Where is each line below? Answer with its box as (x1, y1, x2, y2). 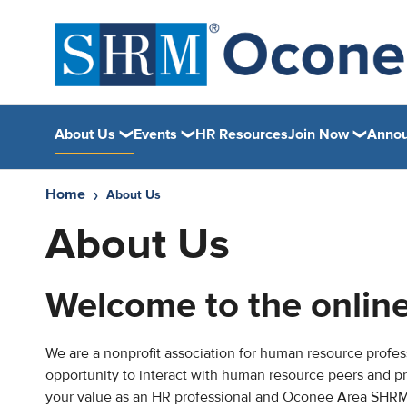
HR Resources (195, 124, 288, 144)
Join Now (288, 124, 349, 144)
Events (134, 124, 177, 144)
